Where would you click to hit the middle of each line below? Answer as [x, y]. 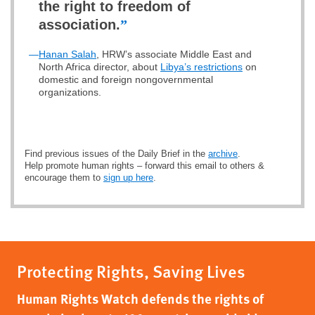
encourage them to [64, 178]
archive [223, 154]
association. [79, 25]
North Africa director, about [99, 67]
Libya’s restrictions [201, 67]
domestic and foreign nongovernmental [126, 79]
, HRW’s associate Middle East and [174, 54]
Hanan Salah [67, 54]
